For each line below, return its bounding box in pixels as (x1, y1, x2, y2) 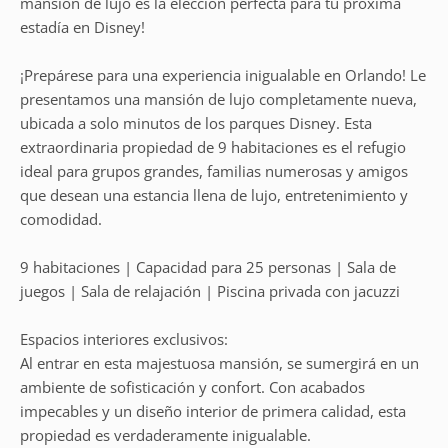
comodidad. (20, 209, 102, 229)
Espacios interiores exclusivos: (20, 329, 228, 349)
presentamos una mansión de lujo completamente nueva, (20, 89, 417, 109)
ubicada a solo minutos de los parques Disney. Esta (20, 113, 372, 133)
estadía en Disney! (20, 17, 145, 37)
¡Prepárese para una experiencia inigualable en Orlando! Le (20, 65, 426, 85)
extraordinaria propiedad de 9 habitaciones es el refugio (20, 137, 406, 157)
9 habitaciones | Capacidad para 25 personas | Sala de (20, 257, 396, 277)
